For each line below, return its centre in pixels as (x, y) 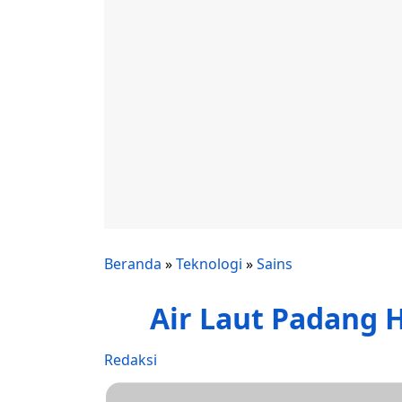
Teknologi (209, 264)
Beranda (133, 264)
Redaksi (131, 360)
